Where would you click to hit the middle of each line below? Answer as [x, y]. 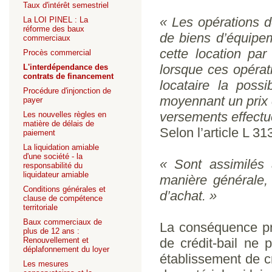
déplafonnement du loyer [66, 249]
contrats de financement [68, 76]
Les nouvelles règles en [65, 114]
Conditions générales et [64, 189]
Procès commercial [57, 53]
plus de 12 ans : [51, 231]
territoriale [40, 207]
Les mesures [46, 264]
